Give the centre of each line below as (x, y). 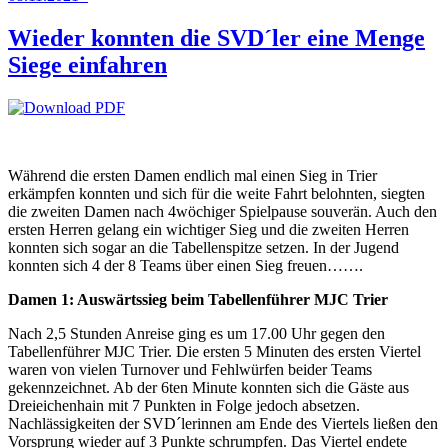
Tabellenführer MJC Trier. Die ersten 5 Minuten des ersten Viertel (214, 351)
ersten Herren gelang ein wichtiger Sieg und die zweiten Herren (208, 229)
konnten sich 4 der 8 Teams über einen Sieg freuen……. (185, 265)
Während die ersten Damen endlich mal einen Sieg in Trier (192, 175)
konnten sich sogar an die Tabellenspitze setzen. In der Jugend (203, 247)
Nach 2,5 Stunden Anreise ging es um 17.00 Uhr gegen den (196, 333)
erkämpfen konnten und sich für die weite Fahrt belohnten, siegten (216, 193)
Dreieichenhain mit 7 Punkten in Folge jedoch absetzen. (184, 405)
